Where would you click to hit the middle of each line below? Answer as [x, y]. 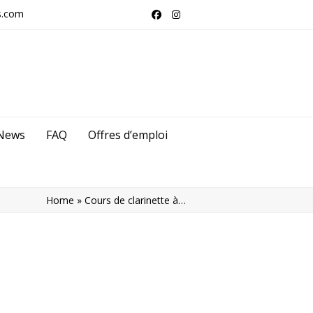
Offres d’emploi [128, 135]
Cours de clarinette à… [135, 201]
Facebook [178, 18]
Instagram [198, 18]
